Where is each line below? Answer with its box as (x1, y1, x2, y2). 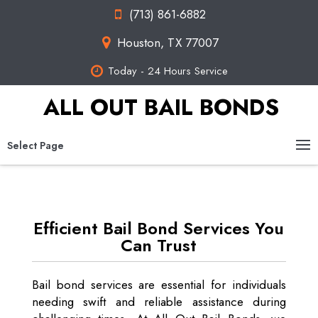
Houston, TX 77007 (116, 33, 219, 51)
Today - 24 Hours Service (107, 63, 228, 79)
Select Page (7, 138, 64, 153)
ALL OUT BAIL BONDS (43, 91, 279, 124)
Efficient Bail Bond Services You (33, 216, 285, 241)
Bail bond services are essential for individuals (31, 276, 287, 293)
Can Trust (121, 233, 197, 258)
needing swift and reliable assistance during (31, 293, 287, 310)
